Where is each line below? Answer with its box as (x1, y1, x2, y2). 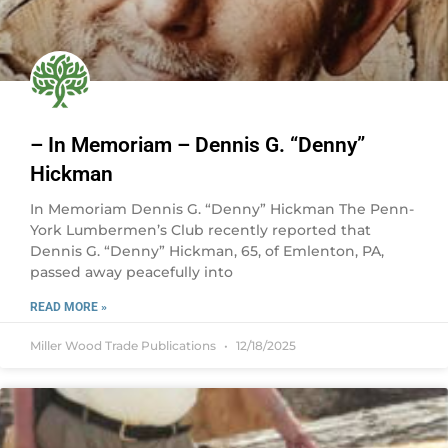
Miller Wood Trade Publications (30, 338, 219, 353)
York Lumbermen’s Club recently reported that (30, 221, 371, 239)
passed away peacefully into (30, 263, 233, 281)
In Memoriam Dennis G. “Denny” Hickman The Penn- (30, 200, 414, 218)
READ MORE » (30, 300, 107, 314)
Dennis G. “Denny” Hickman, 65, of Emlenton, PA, (30, 242, 384, 260)
